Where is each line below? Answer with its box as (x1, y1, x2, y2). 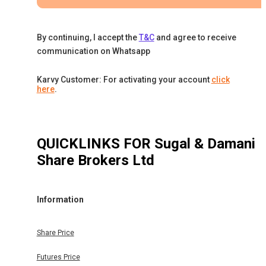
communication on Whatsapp (36, 46, 150, 56)
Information (36, 194, 84, 204)
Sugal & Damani (154, 135, 255, 153)
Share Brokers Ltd (36, 152, 154, 169)
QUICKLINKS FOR (36, 135, 154, 153)
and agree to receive (156, 33, 236, 43)
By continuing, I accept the (36, 33, 137, 43)
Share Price (36, 229, 74, 237)
